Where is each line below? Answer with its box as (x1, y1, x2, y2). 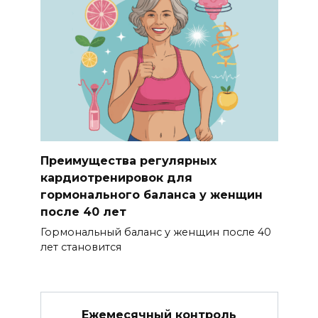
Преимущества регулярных (40, 153, 216, 168)
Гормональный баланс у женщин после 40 (40, 225, 271, 238)
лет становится (40, 240, 121, 253)
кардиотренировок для (40, 170, 192, 185)
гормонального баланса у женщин (40, 187, 263, 202)
